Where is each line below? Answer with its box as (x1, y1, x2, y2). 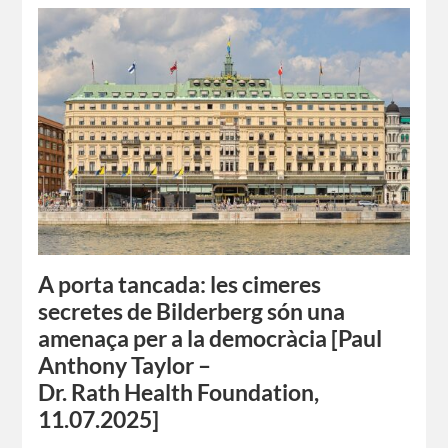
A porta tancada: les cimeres (38, 271, 322, 299)
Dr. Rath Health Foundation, (38, 379, 320, 407)
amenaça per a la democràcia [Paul (38, 325, 383, 353)
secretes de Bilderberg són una (38, 298, 346, 326)
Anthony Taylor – (38, 352, 212, 380)
